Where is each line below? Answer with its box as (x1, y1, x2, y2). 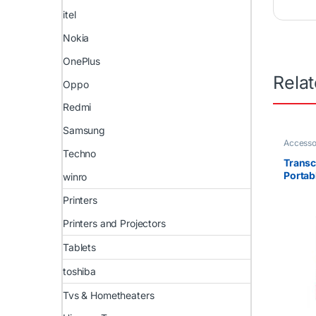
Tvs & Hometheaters (63, 288, 154, 301)
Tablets (63, 241, 97, 254)
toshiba (63, 265, 97, 277)
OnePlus (63, 54, 101, 67)
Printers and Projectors (63, 217, 166, 230)
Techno (63, 147, 97, 159)
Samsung (63, 124, 106, 137)
